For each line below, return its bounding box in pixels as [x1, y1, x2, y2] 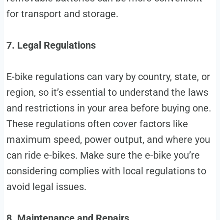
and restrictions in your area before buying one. [6, 102, 211, 114]
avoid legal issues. [6, 180, 86, 192]
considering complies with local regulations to [6, 165, 206, 177]
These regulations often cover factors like [6, 117, 188, 130]
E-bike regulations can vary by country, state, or [6, 70, 210, 82]
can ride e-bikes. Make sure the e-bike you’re [6, 149, 200, 161]
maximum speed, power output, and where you [6, 133, 210, 145]
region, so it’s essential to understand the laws [6, 86, 208, 98]
